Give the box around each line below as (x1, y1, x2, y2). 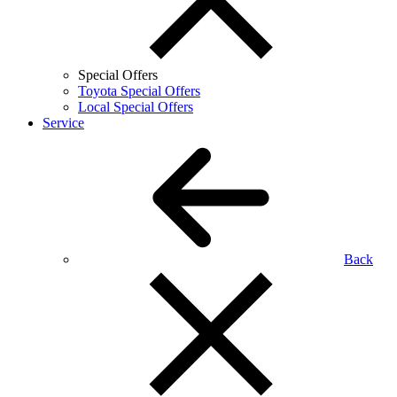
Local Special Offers (78, 99, 193, 114)
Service (43, 115, 84, 130)
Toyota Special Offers (78, 83, 200, 98)
